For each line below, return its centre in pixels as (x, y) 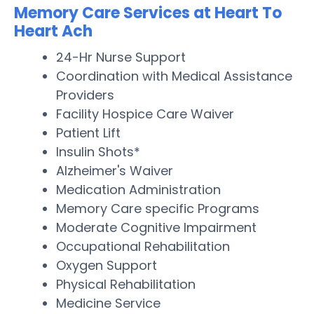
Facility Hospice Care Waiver (145, 114)
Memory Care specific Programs (158, 208)
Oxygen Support (107, 265)
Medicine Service (108, 303)
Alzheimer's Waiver (115, 170)
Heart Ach (53, 31)
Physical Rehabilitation (126, 284)
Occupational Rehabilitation (143, 246)
